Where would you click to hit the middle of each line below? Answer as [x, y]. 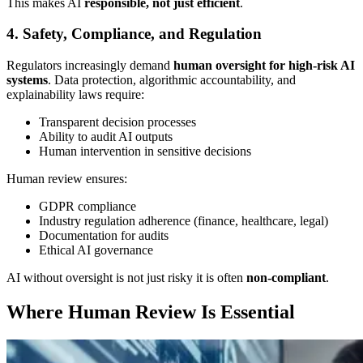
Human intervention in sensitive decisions [145, 151]
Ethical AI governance [96, 250]
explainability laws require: [75, 94]
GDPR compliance [88, 206]
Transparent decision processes [117, 122]
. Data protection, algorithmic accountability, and [172, 80]
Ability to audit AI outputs [106, 137]
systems [27, 80]
